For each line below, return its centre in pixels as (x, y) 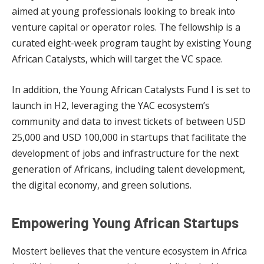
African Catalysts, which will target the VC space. (117, 59)
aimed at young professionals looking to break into (123, 11)
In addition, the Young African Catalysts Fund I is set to (131, 89)
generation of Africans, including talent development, (128, 169)
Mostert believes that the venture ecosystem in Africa (129, 251)
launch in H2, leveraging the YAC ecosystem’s (111, 105)
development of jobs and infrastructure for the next (125, 153)
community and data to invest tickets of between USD (129, 121)
